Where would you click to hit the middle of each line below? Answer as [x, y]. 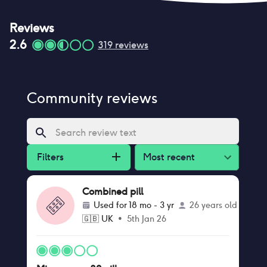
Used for [111, 205]
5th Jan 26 [146, 219]
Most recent [169, 157]
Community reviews [92, 98]
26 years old [213, 205]
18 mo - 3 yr [151, 205]
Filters [50, 157]
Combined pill [112, 192]
